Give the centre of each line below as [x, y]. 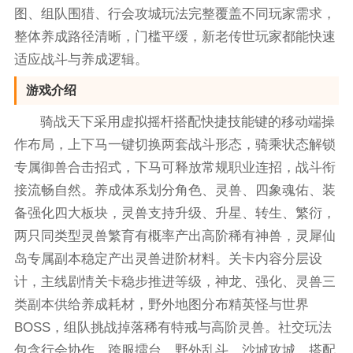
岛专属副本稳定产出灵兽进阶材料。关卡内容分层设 [168, 258]
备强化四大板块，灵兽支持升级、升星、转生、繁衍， [175, 213]
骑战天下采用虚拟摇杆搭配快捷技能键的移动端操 [188, 121]
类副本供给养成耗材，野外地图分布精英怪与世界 [161, 304]
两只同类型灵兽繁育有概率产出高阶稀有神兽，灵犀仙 [175, 236]
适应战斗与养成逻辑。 [81, 59]
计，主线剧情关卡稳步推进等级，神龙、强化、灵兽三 [175, 281]
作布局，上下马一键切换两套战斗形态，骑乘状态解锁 [175, 144]
